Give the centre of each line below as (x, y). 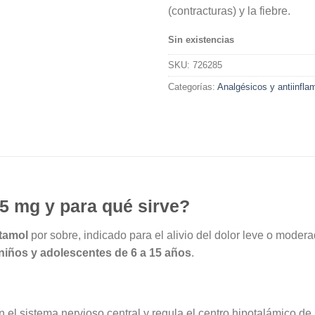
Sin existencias (201, 40)
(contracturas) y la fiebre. (229, 11)
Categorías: (193, 88)
